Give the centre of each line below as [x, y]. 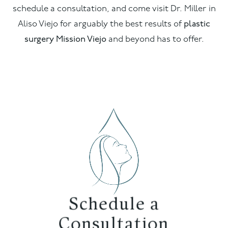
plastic [197, 24]
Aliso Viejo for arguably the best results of [101, 24]
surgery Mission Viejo [65, 40]
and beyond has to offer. [155, 40]
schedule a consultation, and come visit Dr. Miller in [114, 9]
